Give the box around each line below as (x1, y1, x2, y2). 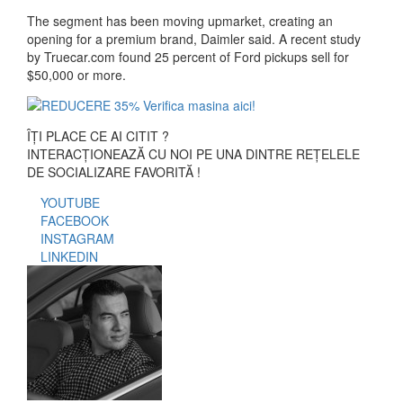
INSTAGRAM (40, 228, 114, 247)
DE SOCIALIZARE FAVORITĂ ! (27, 162, 201, 181)
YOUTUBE (40, 193, 100, 211)
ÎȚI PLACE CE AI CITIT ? (27, 126, 169, 145)
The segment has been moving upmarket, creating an (27, 11, 333, 30)
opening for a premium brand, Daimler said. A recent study (27, 29, 361, 48)
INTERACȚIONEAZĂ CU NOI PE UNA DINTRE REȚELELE (27, 144, 360, 163)
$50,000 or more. (27, 65, 126, 84)
